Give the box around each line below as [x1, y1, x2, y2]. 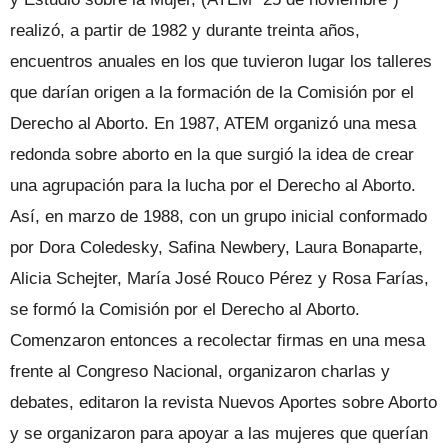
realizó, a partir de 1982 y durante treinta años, [10, 20, 360, 40]
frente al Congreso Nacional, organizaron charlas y [10, 361, 390, 381]
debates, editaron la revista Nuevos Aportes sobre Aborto [10, 392, 437, 412]
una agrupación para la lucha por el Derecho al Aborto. [10, 175, 416, 195]
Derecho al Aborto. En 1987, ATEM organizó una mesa [10, 113, 416, 133]
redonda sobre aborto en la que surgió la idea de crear [10, 144, 414, 164]
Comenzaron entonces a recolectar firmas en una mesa [10, 330, 425, 350]
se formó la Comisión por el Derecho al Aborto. [10, 299, 360, 319]
